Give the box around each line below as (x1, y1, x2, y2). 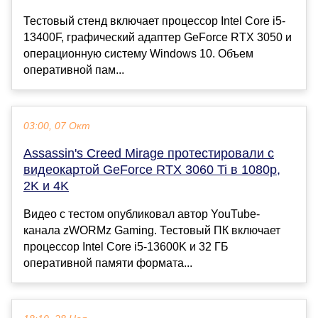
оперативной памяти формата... (23, 257, 192, 270)
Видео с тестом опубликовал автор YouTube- (23, 208, 260, 221)
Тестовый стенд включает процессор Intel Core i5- (23, 15, 285, 28)
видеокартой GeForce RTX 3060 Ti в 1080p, (23, 163, 280, 177)
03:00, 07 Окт (23, 121, 90, 132)
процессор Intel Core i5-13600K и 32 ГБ (23, 241, 229, 253)
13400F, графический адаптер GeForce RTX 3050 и (23, 31, 292, 44)
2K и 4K (23, 179, 69, 194)
